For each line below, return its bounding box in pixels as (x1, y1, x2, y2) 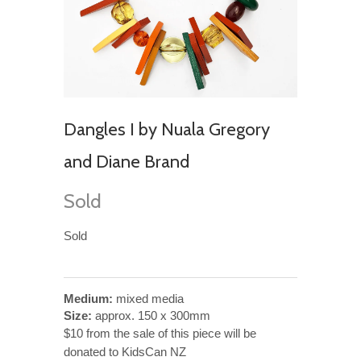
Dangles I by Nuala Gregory (64, 118, 270, 140)
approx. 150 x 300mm (92, 308, 210, 322)
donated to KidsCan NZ (64, 344, 186, 359)
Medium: (64, 291, 113, 305)
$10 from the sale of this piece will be (64, 326, 256, 340)
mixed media (113, 291, 184, 305)
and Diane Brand (64, 150, 189, 172)
